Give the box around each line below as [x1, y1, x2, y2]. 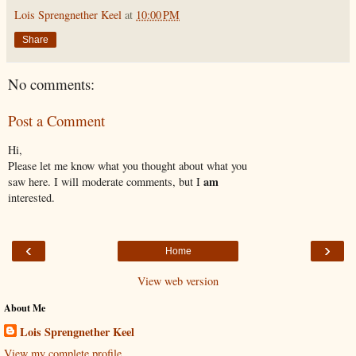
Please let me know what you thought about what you [8, 157, 247, 173]
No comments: [8, 73, 95, 94]
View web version [137, 273, 219, 288]
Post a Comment [8, 110, 105, 131]
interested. [8, 189, 55, 205]
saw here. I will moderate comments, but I [8, 173, 203, 189]
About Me [4, 300, 45, 315]
